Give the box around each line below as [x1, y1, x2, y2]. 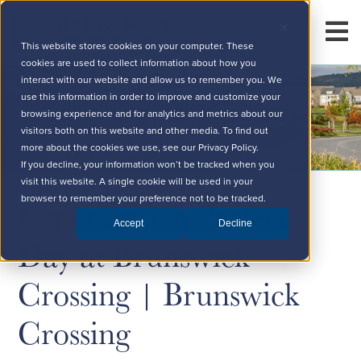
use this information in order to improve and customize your [21, 91, 281, 103]
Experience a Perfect [18, 192, 288, 239]
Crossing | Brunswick [18, 269, 300, 317]
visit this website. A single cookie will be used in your [21, 176, 254, 188]
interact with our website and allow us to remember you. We [21, 74, 283, 86]
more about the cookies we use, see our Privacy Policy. [21, 142, 259, 154]
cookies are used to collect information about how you [21, 57, 257, 69]
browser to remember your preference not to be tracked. [21, 193, 267, 205]
